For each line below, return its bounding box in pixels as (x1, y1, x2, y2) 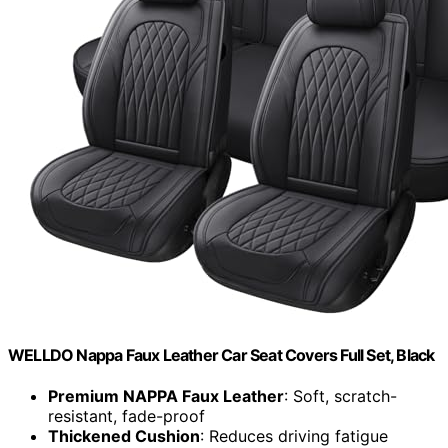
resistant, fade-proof (48, 405, 205, 426)
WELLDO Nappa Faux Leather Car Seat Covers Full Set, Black (8, 344, 435, 365)
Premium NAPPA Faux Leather (48, 385, 284, 406)
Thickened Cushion (48, 425, 200, 446)
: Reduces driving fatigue (200, 425, 388, 446)
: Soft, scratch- (284, 385, 397, 406)
